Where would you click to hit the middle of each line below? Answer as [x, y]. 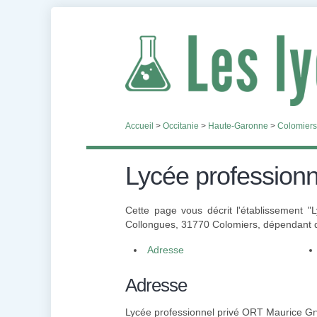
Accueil [139, 126]
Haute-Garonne [238, 126]
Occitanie [181, 126]
